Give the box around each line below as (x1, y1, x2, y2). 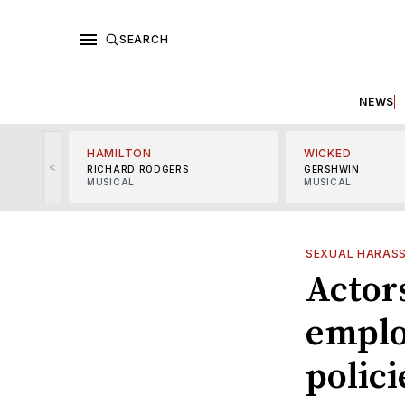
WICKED (304, 146, 352, 160)
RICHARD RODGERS (87, 163, 189, 174)
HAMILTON (87, 146, 152, 160)
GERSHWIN (304, 163, 360, 174)
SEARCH (119, 32, 169, 46)
